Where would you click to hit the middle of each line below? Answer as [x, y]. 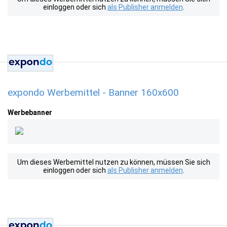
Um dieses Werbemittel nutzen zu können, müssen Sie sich [113, 162]
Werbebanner [30, 112]
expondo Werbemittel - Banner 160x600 [93, 92]
